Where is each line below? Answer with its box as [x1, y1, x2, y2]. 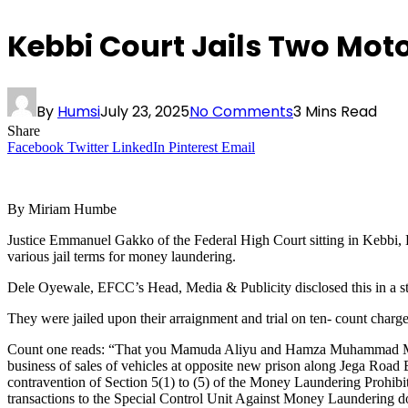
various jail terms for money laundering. [7, 249, 236, 265]
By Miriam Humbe [7, 201, 117, 218]
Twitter [67, 139, 108, 156]
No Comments [189, 101, 293, 123]
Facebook [7, 139, 64, 156]
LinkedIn [112, 139, 165, 156]
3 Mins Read [293, 101, 377, 123]
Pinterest [168, 139, 218, 156]
